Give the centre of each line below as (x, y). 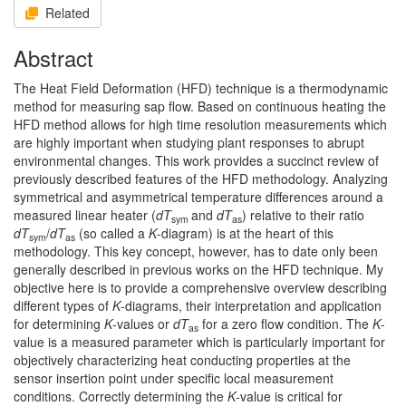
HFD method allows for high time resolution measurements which (200, 124)
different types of (63, 305)
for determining (59, 324)
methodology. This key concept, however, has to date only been (196, 251)
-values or (143, 324)
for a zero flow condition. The (285, 324)
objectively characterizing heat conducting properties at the (182, 360)
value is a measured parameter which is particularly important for (199, 342)
